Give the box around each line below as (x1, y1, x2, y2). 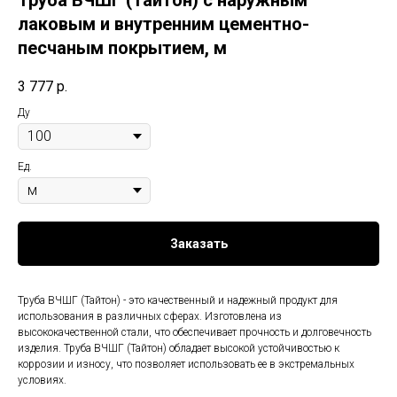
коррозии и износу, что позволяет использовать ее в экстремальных (18, 358, 354, 371)
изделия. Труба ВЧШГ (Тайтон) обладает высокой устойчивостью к (18, 342, 339, 355)
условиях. (18, 374, 66, 387)
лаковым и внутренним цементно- (18, 13, 309, 35)
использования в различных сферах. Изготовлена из (18, 310, 282, 323)
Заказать (169, 237, 228, 252)
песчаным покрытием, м (18, 37, 227, 58)
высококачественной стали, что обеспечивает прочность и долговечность (18, 326, 371, 339)
